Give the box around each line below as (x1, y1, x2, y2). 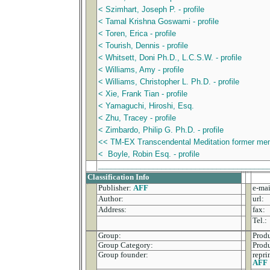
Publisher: (98, 183, 131, 192)
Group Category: (98, 240, 153, 250)
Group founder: (98, 250, 148, 259)
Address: (98, 205, 127, 214)
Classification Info (87, 172, 149, 181)
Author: (98, 194, 124, 203)
